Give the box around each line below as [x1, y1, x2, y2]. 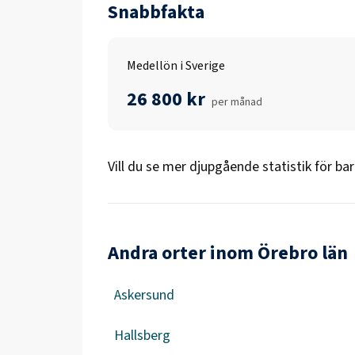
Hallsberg [114, 326, 170, 345]
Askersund [114, 285, 174, 305]
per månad [212, 94, 262, 110]
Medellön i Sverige [127, 57, 225, 74]
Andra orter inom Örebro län [108, 239, 348, 267]
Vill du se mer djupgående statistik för [108, 157, 332, 177]
